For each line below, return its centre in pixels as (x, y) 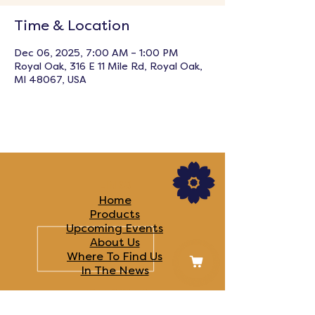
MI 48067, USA (50, 80)
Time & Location (72, 26)
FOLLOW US (115, 295)
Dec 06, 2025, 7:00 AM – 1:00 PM (96, 53)
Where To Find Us (115, 257)
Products (115, 214)
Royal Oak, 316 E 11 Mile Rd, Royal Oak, (108, 66)
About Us (115, 243)
